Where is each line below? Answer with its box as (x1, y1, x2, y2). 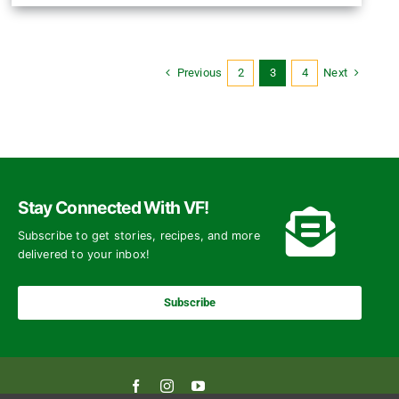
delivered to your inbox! (17, 247, 151, 261)
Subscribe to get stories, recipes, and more (17, 228, 260, 242)
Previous (176, 65, 223, 79)
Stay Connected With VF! (17, 196, 209, 218)
